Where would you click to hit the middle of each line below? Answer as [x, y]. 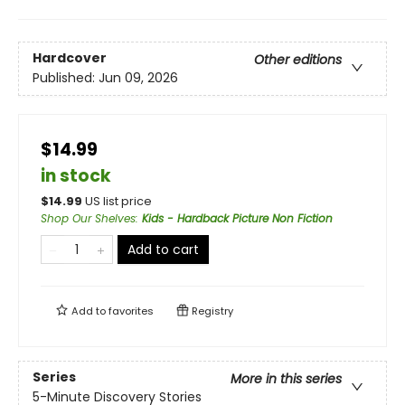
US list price [118, 201]
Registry [211, 311]
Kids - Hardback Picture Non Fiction [237, 218]
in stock [76, 176]
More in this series [286, 379]
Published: [66, 78]
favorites [131, 311]
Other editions [298, 60]
